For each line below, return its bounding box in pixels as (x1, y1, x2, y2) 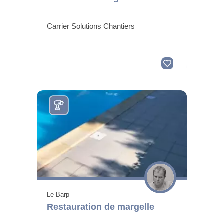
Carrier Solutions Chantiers (47, 21, 135, 30)
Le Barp (47, 190, 69, 198)
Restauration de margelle (47, 201, 154, 212)
